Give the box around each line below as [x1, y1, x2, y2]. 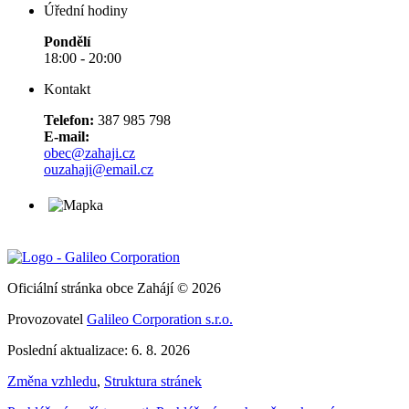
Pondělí [44, 33, 90, 49]
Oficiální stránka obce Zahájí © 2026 [7, 279, 221, 296]
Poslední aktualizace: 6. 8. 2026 [7, 341, 190, 358]
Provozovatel [7, 310, 87, 327]
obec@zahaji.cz [44, 144, 135, 161]
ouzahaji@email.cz [44, 161, 153, 177]
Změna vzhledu [7, 372, 97, 389]
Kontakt [44, 80, 90, 97]
